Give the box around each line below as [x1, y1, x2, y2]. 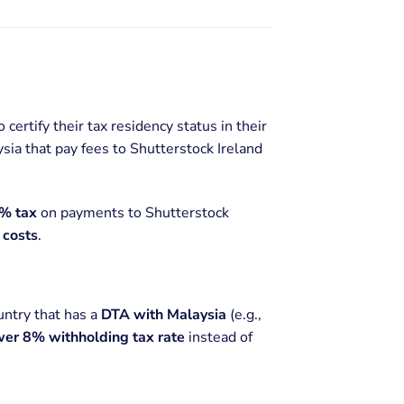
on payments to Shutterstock [37, 202, 229, 223]
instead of [185, 326, 252, 347]
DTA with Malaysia [101, 304, 226, 325]
